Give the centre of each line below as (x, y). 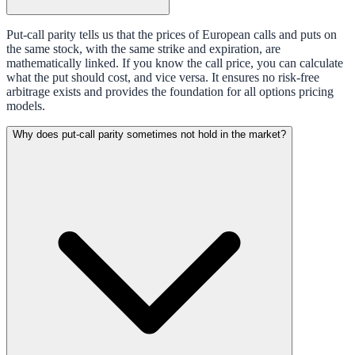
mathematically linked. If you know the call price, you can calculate (175, 63)
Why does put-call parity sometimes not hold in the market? (149, 134)
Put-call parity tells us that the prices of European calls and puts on (172, 34)
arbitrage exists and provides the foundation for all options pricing (170, 91)
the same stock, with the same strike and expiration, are (143, 48)
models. (26, 105)
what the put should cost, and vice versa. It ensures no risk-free (163, 77)
